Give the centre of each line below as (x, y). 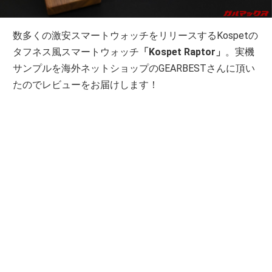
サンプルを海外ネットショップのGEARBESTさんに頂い (134, 69)
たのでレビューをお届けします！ (86, 85)
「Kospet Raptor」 (182, 52)
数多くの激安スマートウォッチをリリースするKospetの (136, 36)
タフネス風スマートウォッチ (76, 52)
